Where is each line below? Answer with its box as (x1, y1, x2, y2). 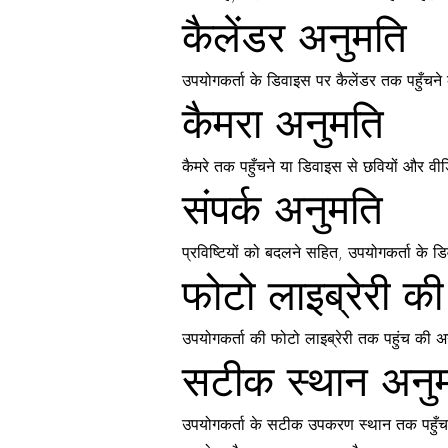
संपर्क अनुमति (182, 182, 383, 236)
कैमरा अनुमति (182, 96, 384, 150)
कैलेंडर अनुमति (182, 10, 407, 64)
